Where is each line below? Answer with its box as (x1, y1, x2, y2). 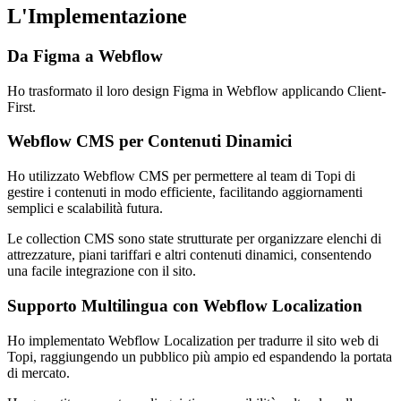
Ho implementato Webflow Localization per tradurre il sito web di (7, 332, 379, 348)
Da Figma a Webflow (7, 46, 163, 65)
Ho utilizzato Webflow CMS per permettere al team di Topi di (7, 168, 355, 184)
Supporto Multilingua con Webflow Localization (7, 295, 363, 315)
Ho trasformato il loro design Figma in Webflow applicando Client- (7, 82, 386, 98)
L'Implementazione (7, 4, 187, 29)
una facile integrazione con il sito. (7, 263, 196, 279)
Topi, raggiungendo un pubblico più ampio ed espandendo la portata (7, 348, 392, 364)
